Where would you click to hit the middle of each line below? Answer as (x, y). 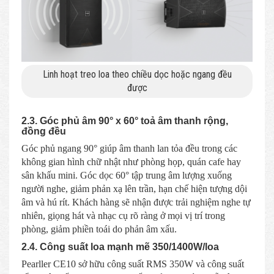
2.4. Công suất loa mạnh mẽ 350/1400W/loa (120, 246)
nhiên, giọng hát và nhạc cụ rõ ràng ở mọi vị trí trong (123, 215)
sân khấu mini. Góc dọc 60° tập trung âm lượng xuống (127, 175)
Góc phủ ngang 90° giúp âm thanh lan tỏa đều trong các (129, 148)
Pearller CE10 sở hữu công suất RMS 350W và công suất (133, 264)
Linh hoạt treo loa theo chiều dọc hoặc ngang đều (137, 74)
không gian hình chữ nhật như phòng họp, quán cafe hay (131, 161)
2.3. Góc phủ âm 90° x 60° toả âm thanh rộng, (125, 120)
